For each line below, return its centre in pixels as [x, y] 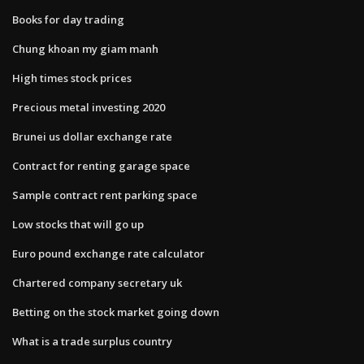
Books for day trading [68, 19]
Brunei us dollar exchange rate [92, 136]
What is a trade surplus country [92, 341]
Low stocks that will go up [78, 224]
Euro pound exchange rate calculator [108, 253]
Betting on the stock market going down [116, 312]
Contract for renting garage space [101, 165]
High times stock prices [72, 78]
